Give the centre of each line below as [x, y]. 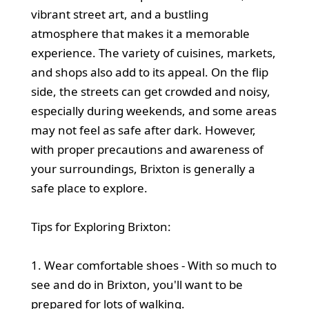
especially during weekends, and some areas [153, 110]
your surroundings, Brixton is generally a [143, 168]
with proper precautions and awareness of [147, 149]
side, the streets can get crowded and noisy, [150, 91]
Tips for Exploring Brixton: [101, 226]
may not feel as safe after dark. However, [143, 130]
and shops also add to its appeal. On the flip [149, 72]
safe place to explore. [89, 188]
